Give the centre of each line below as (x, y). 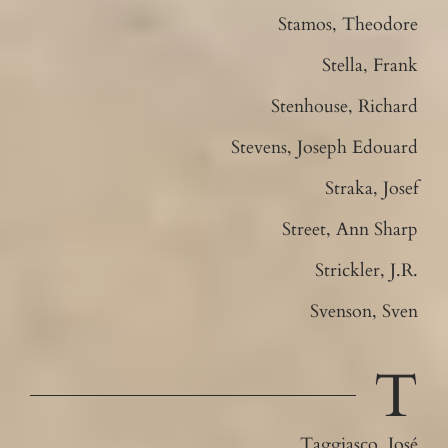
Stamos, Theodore (348, 24)
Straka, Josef (372, 188)
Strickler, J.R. (367, 270)
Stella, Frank (370, 65)
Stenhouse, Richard (345, 106)
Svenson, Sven (364, 311)
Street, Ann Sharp (350, 229)
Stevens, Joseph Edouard (325, 147)
